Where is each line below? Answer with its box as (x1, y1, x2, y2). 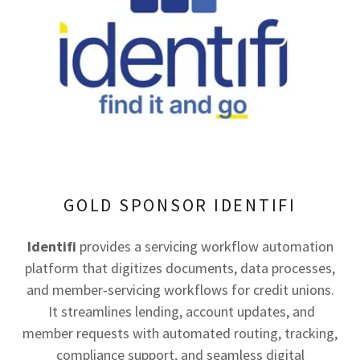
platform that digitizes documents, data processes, (25, 259, 335, 277)
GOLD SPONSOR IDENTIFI (63, 194, 297, 216)
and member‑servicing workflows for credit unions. (26, 280, 334, 299)
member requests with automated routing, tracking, (22, 324, 337, 342)
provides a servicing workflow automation (79, 237, 333, 256)
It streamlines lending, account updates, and (45, 302, 315, 321)
